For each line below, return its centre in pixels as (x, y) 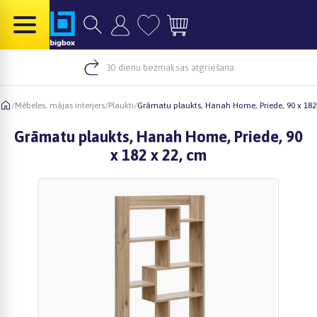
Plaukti (121, 105)
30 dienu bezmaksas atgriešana (170, 67)
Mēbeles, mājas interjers (60, 105)
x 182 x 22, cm (158, 155)
